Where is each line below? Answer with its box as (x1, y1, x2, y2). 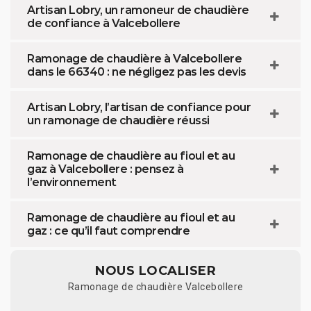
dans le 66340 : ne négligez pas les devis (27, 65, 246, 78)
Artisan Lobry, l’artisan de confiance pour (27, 101, 251, 114)
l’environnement (27, 176, 117, 189)
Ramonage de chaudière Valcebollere (67, 281, 244, 292)
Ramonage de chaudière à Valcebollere (27, 52, 242, 65)
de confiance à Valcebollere (27, 17, 180, 30)
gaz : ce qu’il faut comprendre (27, 224, 190, 237)
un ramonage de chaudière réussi (27, 114, 210, 127)
